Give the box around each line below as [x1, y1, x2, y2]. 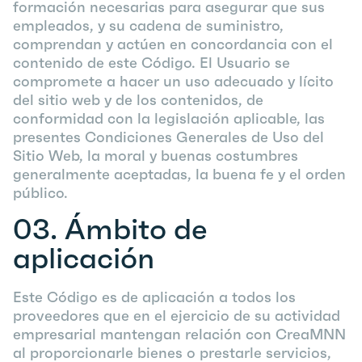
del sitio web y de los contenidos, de [13, 90, 263, 109]
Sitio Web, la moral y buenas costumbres [13, 146, 298, 165]
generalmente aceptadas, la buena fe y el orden [13, 165, 346, 183]
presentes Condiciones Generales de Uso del [13, 128, 324, 146]
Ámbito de [65, 211, 208, 247]
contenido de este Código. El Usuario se [13, 53, 290, 72]
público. [13, 183, 68, 202]
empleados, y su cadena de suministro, [13, 16, 284, 35]
